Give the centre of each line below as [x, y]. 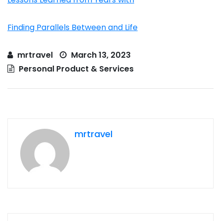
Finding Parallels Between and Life [73, 28]
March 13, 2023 [100, 55]
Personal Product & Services [76, 69]
